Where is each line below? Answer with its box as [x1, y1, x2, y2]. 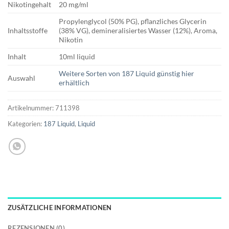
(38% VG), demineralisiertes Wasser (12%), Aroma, [59, 26, 218, 35]
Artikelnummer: [8, 104, 55, 112]
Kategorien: [8, 120, 43, 128]
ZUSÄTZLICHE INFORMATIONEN [8, 203, 112, 212]
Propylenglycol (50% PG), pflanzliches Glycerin [59, 17, 207, 26]
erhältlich [59, 78, 90, 87]
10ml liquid [59, 52, 96, 61]
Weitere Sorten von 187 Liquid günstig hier [59, 69, 195, 78]
